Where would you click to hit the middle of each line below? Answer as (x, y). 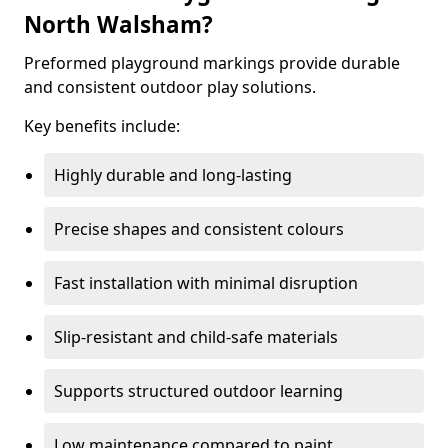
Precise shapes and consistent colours (199, 229)
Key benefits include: (102, 126)
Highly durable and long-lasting (173, 175)
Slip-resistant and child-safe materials (196, 337)
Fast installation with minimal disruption (206, 283)
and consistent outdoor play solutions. (170, 87)
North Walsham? (118, 24)
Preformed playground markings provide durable (212, 63)
